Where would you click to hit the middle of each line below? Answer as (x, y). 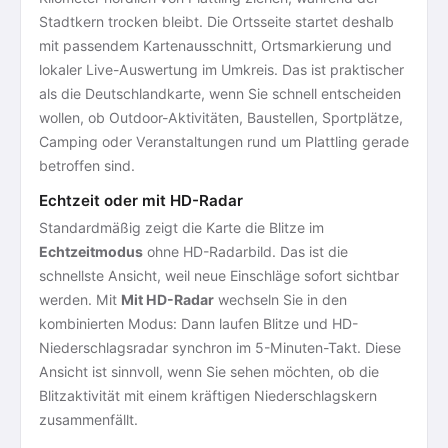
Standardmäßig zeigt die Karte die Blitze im (181, 227)
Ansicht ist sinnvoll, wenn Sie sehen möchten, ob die (209, 371)
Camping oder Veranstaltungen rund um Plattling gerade (224, 141)
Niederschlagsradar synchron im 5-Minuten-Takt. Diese (220, 347)
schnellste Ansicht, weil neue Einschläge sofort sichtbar (219, 275)
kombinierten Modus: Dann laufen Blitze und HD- (198, 323)
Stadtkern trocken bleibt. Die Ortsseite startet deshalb (216, 21)
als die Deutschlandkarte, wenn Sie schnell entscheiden (220, 93)
